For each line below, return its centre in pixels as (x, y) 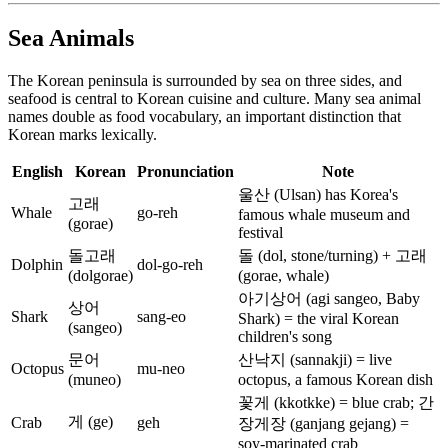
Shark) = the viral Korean (318, 318)
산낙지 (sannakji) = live (315, 359)
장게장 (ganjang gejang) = (323, 423)
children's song (285, 336)
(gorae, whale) (283, 275)
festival (260, 232)
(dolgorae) (100, 275)
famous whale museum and (324, 214)
